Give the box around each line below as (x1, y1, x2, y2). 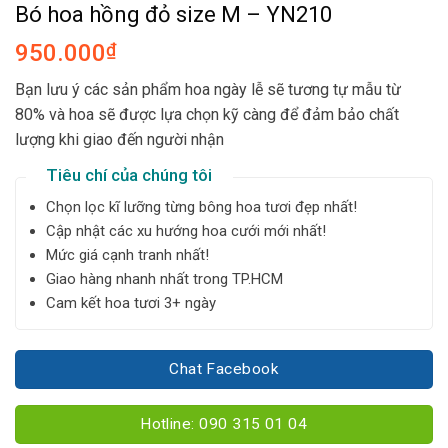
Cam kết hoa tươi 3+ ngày (45, 294, 216, 313)
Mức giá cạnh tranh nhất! (45, 246, 209, 265)
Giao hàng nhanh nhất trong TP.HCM (45, 270, 283, 289)
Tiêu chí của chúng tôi (46, 165, 212, 186)
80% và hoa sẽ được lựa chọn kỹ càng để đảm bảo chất (15, 105, 399, 125)
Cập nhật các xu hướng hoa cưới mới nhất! (45, 222, 326, 241)
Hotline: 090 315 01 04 (140, 414, 308, 433)
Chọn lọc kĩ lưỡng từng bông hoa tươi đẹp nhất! (45, 198, 357, 217)
